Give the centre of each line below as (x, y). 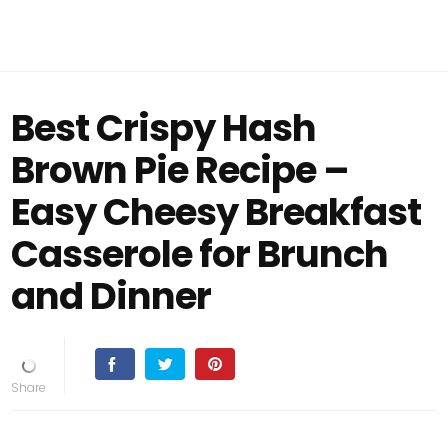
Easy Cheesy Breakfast (216, 212)
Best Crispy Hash (164, 128)
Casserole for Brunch (200, 254)
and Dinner (111, 296)
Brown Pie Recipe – (180, 170)
